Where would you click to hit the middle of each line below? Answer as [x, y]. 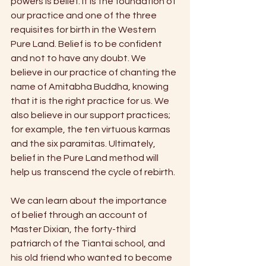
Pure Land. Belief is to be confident [87, 44]
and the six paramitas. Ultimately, [84, 144]
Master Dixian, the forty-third [74, 229]
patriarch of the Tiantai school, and [89, 244]
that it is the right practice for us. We [91, 101]
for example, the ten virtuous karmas [91, 130]
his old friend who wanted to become [92, 258]
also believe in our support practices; [91, 115]
